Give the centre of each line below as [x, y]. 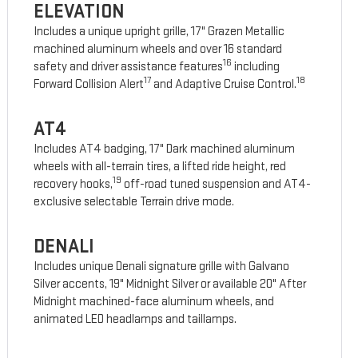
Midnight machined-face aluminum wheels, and [154, 302]
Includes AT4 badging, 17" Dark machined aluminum [165, 149]
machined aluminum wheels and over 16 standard [158, 50]
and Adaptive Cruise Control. [224, 85]
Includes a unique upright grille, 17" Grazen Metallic [159, 32]
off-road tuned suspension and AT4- [217, 185]
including [256, 67]
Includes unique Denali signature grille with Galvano [162, 267]
